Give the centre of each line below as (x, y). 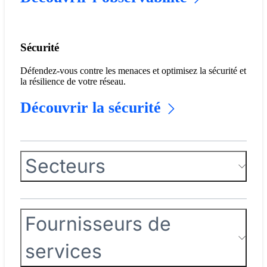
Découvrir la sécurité (90, 108)
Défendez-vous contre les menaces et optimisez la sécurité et (133, 71)
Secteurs (65, 166)
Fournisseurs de (98, 224)
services (63, 252)
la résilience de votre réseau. (73, 82)
